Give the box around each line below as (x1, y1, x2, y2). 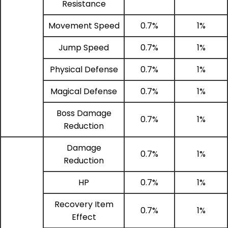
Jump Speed (59, 41, 109, 53)
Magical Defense (50, 85, 117, 97)
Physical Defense (49, 63, 118, 75)
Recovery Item (54, 198, 113, 210)
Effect (71, 211, 96, 223)
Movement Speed (48, 19, 120, 32)
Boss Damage (56, 107, 111, 119)
